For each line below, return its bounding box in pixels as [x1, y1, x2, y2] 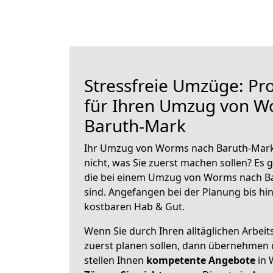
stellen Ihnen [84, 253, 146, 267]
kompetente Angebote [146, 253, 255, 267]
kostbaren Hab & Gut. [84, 200, 185, 213]
